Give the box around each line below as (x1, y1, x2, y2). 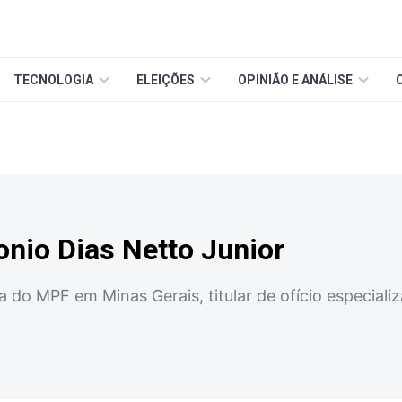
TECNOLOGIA (13, 73, 93, 87)
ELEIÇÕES (136, 73, 195, 87)
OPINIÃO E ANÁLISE (238, 73, 353, 87)
